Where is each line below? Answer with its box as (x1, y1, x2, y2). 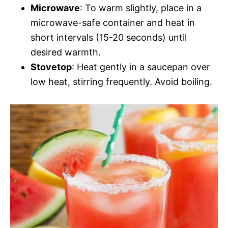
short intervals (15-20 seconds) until (31, 32, 187, 43)
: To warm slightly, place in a (80, 3, 202, 14)
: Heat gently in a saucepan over (72, 62, 210, 73)
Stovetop (31, 62, 72, 73)
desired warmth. (31, 47, 101, 58)
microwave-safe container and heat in (31, 17, 195, 28)
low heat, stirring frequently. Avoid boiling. (31, 76, 212, 88)
